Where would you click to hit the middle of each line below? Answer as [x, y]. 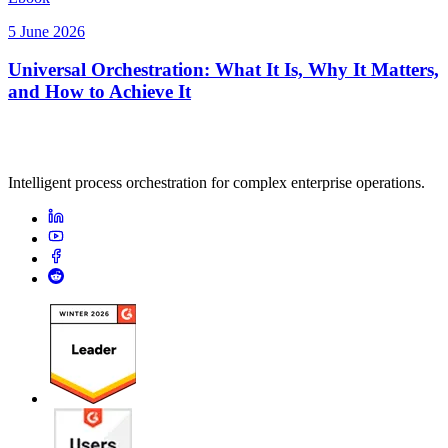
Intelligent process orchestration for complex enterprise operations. [216, 183]
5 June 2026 [46, 31]
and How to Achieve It [99, 92]
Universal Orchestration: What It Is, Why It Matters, [223, 70]
